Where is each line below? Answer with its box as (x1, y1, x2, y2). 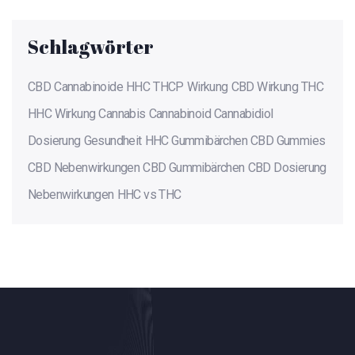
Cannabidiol (214, 106, 273, 122)
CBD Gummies (250, 133, 326, 149)
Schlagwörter (28, 34, 154, 60)
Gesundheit (83, 133, 142, 149)
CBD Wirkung (231, 79, 299, 95)
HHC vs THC (116, 187, 181, 203)
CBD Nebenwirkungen (28, 160, 140, 176)
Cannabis (98, 106, 146, 122)
